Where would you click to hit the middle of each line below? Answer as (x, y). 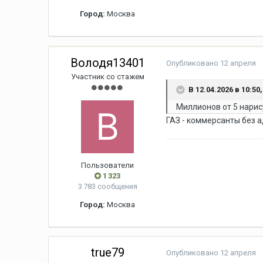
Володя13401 (107, 63)
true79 (107, 253)
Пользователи (108, 166)
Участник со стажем (107, 77)
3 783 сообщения (107, 187)
